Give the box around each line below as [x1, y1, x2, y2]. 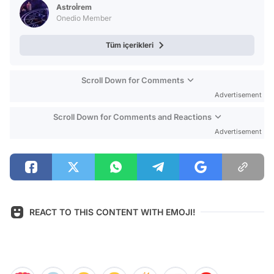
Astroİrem [56, 2, 92, 12]
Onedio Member [56, 13, 112, 23]
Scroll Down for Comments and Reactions [53, 111, 212, 122]
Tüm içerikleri [106, 40, 154, 50]
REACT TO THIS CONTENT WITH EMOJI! [29, 207, 196, 218]
